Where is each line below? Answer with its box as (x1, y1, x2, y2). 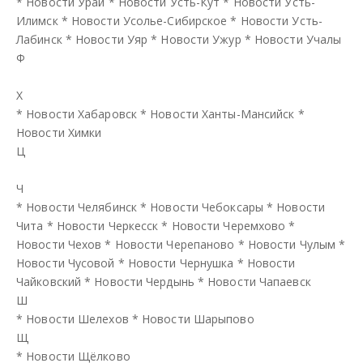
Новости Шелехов (26, 310, 129, 327)
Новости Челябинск (26, 199, 137, 215)
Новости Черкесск (56, 217, 159, 233)
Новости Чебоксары (150, 199, 263, 215)
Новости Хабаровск (26, 105, 137, 122)
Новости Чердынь (94, 273, 194, 289)
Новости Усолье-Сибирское (70, 12, 228, 28)
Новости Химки (16, 124, 102, 140)
